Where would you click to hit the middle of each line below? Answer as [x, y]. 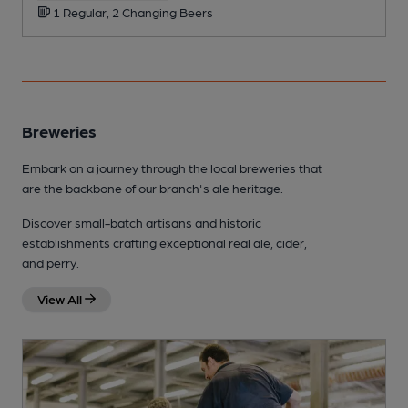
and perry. [51, 262]
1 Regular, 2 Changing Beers [132, 11]
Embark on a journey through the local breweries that [172, 167]
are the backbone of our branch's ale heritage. [153, 187]
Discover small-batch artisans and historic [142, 222]
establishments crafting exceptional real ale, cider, [164, 242]
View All [61, 298]
